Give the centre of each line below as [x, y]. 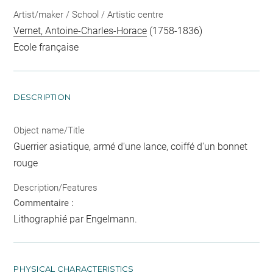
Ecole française [46, 48]
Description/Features [56, 187]
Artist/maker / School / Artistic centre [89, 15]
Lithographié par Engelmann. [76, 219]
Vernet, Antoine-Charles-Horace [80, 31]
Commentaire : [44, 203]
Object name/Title [49, 131]
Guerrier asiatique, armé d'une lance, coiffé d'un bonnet [131, 147]
